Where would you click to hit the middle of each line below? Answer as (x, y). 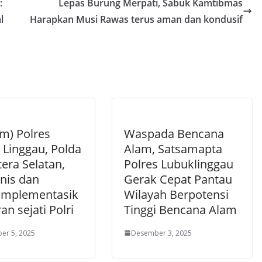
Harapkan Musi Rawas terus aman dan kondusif (136, 19)
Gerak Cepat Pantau (178, 179)
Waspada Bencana (174, 133)
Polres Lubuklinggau (179, 164)
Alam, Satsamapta (173, 149)
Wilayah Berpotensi (176, 194)
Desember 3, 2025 (161, 233)
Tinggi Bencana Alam (182, 209)
